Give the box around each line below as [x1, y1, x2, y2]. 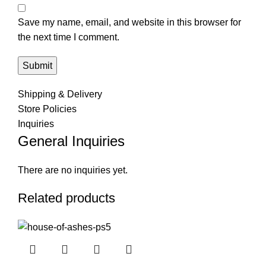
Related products [18, 190, 115, 205]
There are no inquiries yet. [18, 164, 128, 175]
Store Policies [18, 103, 77, 114]
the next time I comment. [18, 31, 119, 42]
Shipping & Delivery [18, 88, 102, 99]
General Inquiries [18, 132, 125, 149]
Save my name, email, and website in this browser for [18, 17, 241, 27]
